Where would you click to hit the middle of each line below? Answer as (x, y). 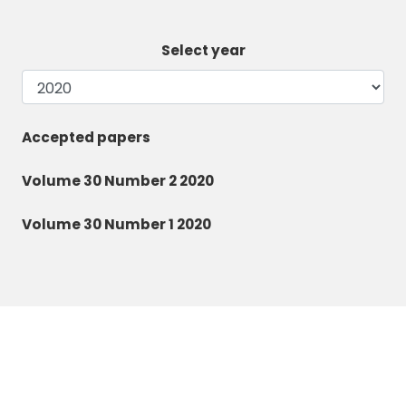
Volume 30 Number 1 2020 (116, 225)
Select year (203, 51)
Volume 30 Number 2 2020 (118, 181)
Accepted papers (86, 138)
